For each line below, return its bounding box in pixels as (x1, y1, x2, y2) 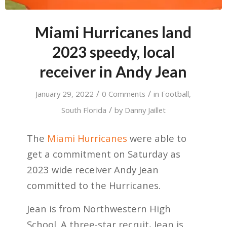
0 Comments (102, 88, 146, 99)
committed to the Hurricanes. (26, 178, 161, 192)
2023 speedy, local (52, 42, 175, 61)
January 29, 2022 (35, 88, 94, 99)
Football (161, 88, 190, 99)
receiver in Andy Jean (40, 62, 187, 81)
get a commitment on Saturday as (26, 147, 180, 160)
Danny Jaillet (124, 104, 166, 115)
